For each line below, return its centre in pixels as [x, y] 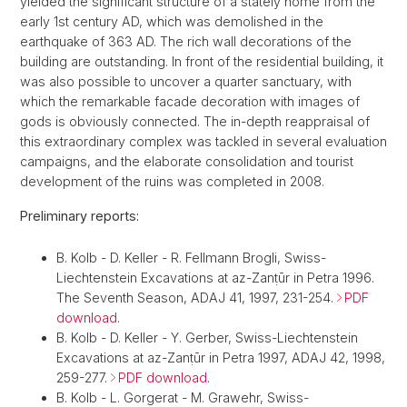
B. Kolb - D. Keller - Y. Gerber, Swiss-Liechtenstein [207, 338]
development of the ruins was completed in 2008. [172, 182]
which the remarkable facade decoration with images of [190, 102]
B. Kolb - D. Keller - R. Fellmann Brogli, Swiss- [191, 258]
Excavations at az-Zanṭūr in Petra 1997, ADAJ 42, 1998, [221, 358]
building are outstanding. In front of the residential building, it [202, 62]
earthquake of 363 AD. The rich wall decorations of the [186, 42]
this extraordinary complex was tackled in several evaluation [203, 142]
